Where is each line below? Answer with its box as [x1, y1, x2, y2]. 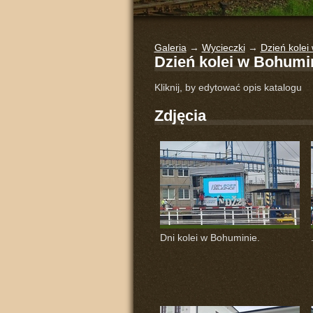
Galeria [154, 42, 187, 53]
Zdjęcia [154, 107, 206, 124]
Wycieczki [201, 42, 245, 53]
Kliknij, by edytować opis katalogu [154, 82, 302, 93]
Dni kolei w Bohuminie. [159, 232, 260, 243]
